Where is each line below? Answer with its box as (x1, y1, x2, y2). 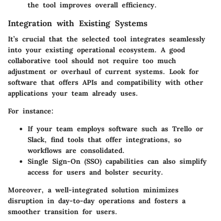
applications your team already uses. (8, 88, 138, 98)
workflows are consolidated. (28, 146, 125, 155)
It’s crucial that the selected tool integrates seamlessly (8, 34, 205, 43)
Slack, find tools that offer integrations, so (28, 135, 182, 144)
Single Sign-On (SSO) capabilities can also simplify (28, 156, 207, 166)
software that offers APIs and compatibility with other (8, 77, 203, 87)
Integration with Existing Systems (8, 18, 147, 28)
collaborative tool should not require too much (8, 56, 176, 65)
